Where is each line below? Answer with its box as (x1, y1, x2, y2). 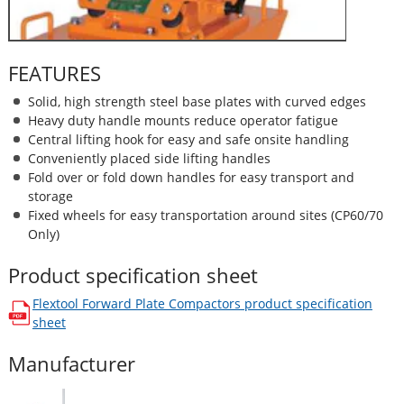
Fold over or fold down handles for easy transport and (27, 168, 354, 186)
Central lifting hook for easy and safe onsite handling (27, 130, 349, 148)
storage (27, 187, 73, 205)
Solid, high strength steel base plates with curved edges (27, 92, 366, 110)
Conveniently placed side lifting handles (27, 149, 271, 167)
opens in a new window (7, 313, 151, 331)
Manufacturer (7, 350, 135, 377)
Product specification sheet (7, 262, 258, 289)
